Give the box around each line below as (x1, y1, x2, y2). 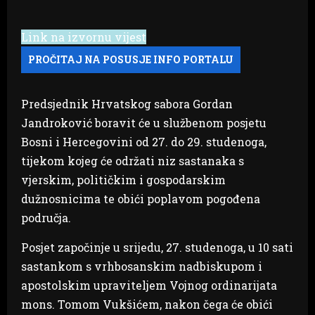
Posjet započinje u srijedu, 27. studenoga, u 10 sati (21, 239, 293, 255)
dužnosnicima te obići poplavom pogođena (21, 191, 260, 206)
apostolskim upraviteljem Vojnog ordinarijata (21, 277, 277, 292)
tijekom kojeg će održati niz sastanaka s (21, 153, 244, 168)
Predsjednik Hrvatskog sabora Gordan (21, 96, 233, 111)
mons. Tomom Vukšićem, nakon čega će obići (21, 296, 273, 311)
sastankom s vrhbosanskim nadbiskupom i (21, 258, 262, 274)
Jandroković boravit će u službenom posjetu (21, 115, 266, 130)
